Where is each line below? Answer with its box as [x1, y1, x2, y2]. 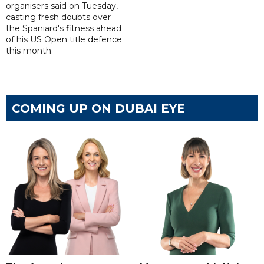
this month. [6, 45, 53, 57]
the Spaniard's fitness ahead [6, 23, 121, 34]
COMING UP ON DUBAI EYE [12, 101, 185, 116]
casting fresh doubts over [6, 12, 111, 23]
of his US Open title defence [6, 34, 122, 45]
